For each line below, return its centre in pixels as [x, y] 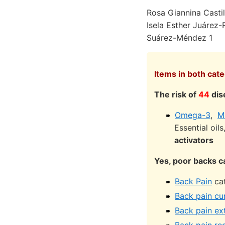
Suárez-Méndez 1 [180, 38]
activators [194, 140]
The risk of [176, 94]
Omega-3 [193, 115]
